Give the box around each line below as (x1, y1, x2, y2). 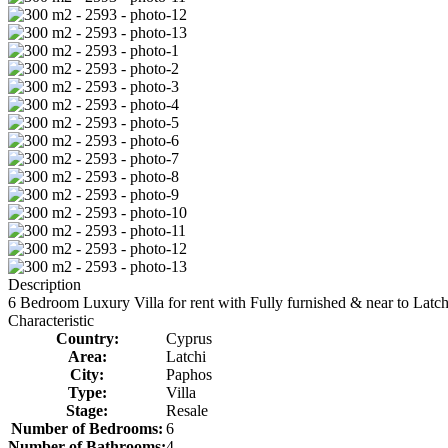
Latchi (166, 347, 206, 365)
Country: (55, 329, 119, 347)
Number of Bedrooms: (11, 419, 163, 437)
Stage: (66, 401, 108, 419)
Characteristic (8, 311, 94, 329)
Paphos (166, 365, 212, 383)
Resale (166, 401, 208, 419)
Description (8, 275, 81, 293)
